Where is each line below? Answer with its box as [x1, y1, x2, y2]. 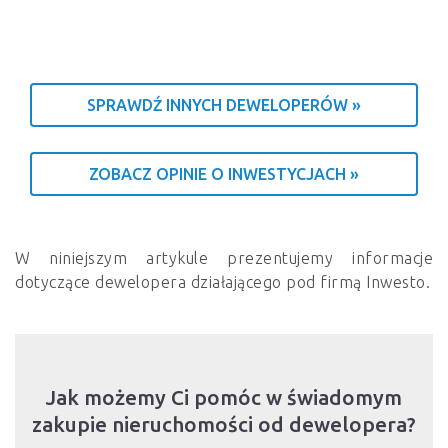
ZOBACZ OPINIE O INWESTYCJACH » [89, 165, 359, 184]
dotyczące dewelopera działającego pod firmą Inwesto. [15, 273, 430, 292]
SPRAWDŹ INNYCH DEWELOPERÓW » [87, 96, 361, 115]
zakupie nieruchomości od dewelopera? [32, 413, 416, 437]
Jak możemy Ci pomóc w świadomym [46, 386, 402, 410]
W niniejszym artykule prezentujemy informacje [15, 249, 433, 268]
